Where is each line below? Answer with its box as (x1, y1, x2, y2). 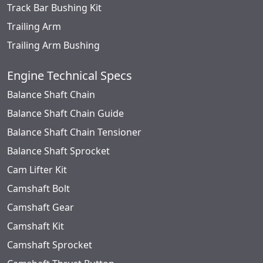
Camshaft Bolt (7, 182, 70, 195)
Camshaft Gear (7, 201, 74, 214)
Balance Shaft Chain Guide (7, 107, 124, 120)
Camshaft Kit (7, 220, 64, 233)
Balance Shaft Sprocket (7, 144, 110, 158)
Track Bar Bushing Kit (7, 1, 102, 15)
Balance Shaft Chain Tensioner (7, 126, 141, 139)
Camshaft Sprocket (7, 238, 92, 252)
